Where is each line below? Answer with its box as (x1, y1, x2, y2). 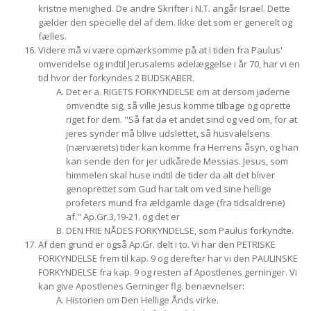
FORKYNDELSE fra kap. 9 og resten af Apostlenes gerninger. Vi (38, 266, 297, 278)
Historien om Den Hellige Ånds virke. (66, 294, 219, 306)
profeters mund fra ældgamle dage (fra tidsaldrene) (66, 196, 285, 209)
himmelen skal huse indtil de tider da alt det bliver (66, 169, 275, 181)
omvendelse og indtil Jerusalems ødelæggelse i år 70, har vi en (38, 58, 300, 70)
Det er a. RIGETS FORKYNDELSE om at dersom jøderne (66, 85, 290, 98)
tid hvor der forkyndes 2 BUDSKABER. (38, 72, 194, 84)
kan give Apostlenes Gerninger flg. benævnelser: (38, 280, 244, 292)
